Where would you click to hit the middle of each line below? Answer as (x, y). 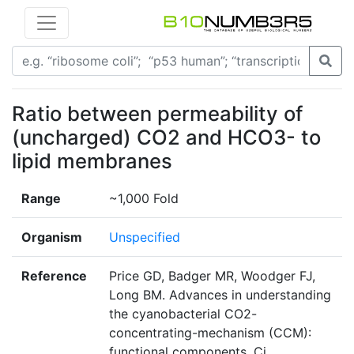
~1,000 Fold (144, 199)
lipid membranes (92, 161)
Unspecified (145, 237)
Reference (54, 276)
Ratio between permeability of (157, 114)
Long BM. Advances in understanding (220, 295)
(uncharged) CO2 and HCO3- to (166, 137)
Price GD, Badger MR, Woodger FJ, (212, 276)
